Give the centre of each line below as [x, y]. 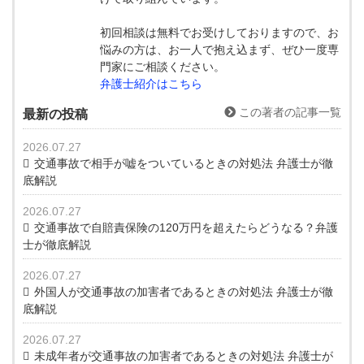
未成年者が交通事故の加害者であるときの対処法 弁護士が [183, 355]
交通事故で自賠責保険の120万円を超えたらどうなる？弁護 [186, 227]
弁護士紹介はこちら [151, 83]
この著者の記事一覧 [289, 112]
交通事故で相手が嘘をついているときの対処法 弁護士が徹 [183, 163]
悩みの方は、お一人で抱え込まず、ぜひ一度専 [219, 49]
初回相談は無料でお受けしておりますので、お [219, 32]
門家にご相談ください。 [162, 66]
